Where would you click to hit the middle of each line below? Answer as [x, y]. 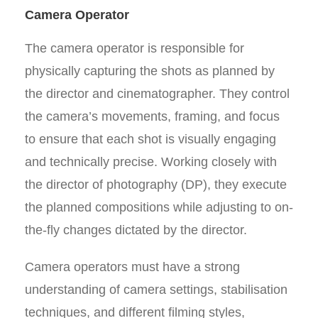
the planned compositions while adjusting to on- [159, 207]
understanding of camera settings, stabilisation [156, 290]
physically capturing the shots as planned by [150, 71]
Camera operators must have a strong [132, 267]
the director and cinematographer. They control [157, 94]
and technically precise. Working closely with [151, 162]
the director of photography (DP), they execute [156, 185]
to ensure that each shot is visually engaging [150, 139]
